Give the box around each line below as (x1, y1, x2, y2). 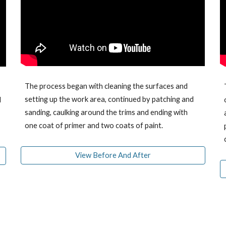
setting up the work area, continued (25, 95, 143, 104)
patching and (150, 95, 194, 104)
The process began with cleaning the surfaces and (25, 82, 188, 91)
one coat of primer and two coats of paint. (25, 121, 163, 130)
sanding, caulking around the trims (25, 108, 137, 117)
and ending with (137, 108, 188, 117)
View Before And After (75, 151, 151, 160)
